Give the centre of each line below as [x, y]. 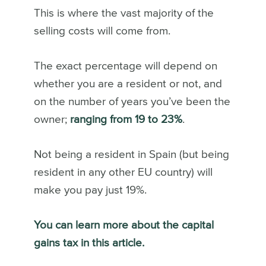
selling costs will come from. [103, 31]
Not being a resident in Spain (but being [131, 154]
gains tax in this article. [89, 243]
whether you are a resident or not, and [128, 84]
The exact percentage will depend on [125, 66]
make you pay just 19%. [91, 190]
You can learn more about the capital [123, 225]
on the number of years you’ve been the [132, 102]
